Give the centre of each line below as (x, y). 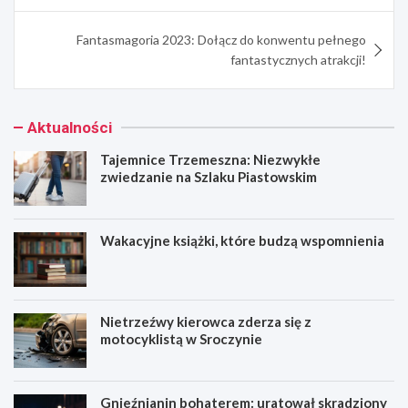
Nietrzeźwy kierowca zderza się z (206, 321)
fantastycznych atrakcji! (298, 59)
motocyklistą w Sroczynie (181, 338)
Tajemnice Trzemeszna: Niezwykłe (210, 159)
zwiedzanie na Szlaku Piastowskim (209, 176)
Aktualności (70, 127)
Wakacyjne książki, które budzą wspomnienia (242, 240)
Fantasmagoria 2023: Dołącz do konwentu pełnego (221, 39)
